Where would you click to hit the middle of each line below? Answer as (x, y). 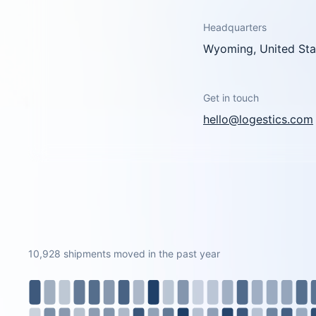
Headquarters (235, 27)
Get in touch (231, 98)
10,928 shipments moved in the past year (124, 254)
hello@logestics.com (258, 119)
